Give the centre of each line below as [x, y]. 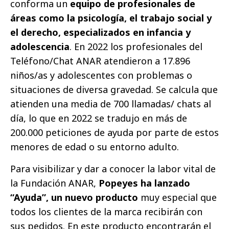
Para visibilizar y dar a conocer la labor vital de [113, 169]
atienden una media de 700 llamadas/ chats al [111, 104]
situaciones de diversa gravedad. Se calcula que [114, 90]
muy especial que [177, 198]
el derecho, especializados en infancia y [100, 32]
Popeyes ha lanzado [144, 183]
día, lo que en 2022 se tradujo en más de [99, 118]
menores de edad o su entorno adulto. [96, 147]
